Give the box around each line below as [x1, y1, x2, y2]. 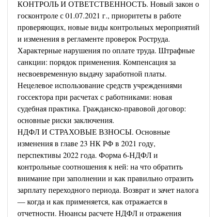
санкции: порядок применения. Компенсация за [17, 57, 176, 67]
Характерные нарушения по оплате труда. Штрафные [17, 45, 195, 55]
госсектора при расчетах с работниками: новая [17, 92, 172, 102]
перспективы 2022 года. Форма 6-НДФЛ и [17, 150, 158, 160]
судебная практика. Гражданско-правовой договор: [17, 103, 186, 113]
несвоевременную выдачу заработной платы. [17, 68, 167, 78]
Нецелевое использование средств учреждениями [17, 80, 182, 90]
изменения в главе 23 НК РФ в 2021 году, [17, 138, 155, 148]
